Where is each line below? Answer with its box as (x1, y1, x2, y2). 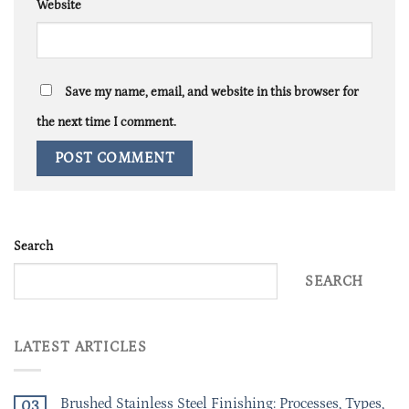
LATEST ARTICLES (14, 339, 147, 356)
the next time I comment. (37, 115, 176, 131)
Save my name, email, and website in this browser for (65, 85, 359, 100)
